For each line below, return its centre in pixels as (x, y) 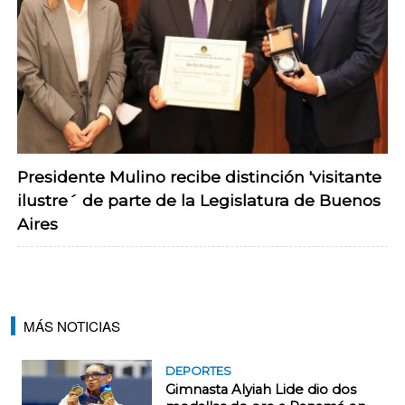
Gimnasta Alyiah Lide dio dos (261, 390)
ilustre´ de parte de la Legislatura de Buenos (199, 201)
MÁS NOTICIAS (72, 326)
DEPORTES (198, 371)
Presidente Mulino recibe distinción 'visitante (199, 177)
